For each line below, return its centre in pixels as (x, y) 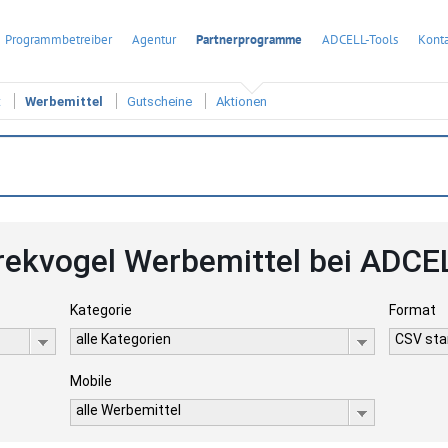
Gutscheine (159, 102)
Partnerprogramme (249, 39)
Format (413, 310)
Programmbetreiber (58, 39)
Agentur (154, 39)
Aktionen (241, 102)
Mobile (90, 381)
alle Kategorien (123, 339)
